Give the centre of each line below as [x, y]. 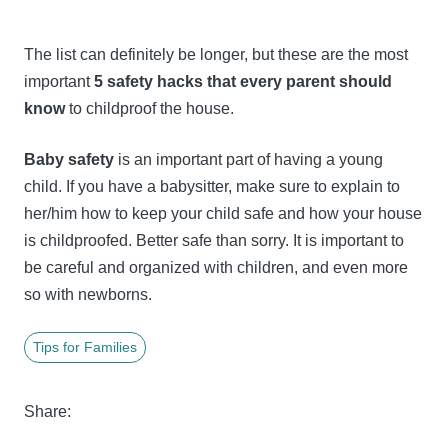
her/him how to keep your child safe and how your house [223, 214]
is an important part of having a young [248, 160]
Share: [47, 412]
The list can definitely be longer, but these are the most [216, 55]
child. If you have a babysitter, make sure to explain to [212, 187]
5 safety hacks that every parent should [243, 82]
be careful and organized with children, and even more [216, 268]
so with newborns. [88, 295]
